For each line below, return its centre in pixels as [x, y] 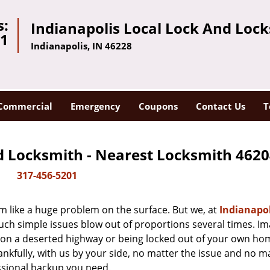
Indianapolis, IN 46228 [81, 46]
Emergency [95, 106]
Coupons [158, 106]
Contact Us [220, 106]
